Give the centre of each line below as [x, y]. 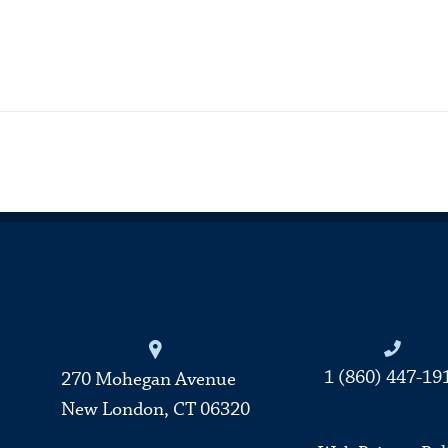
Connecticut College [215, 345]
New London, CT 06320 [155, 410]
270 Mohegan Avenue [148, 380]
